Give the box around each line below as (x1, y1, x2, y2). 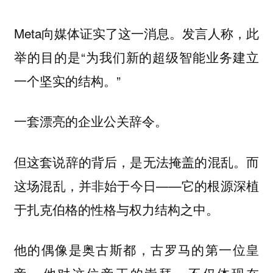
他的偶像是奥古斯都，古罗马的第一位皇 (13, 240, 260, 259)
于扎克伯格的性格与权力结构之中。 (13, 199, 219, 218)
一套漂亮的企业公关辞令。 (13, 112, 168, 130)
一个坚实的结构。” (13, 71, 121, 90)
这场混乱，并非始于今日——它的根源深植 (13, 175, 260, 194)
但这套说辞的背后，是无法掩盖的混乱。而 (13, 152, 260, 171)
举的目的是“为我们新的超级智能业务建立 (13, 47, 260, 66)
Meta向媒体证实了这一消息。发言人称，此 (13, 23, 260, 42)
